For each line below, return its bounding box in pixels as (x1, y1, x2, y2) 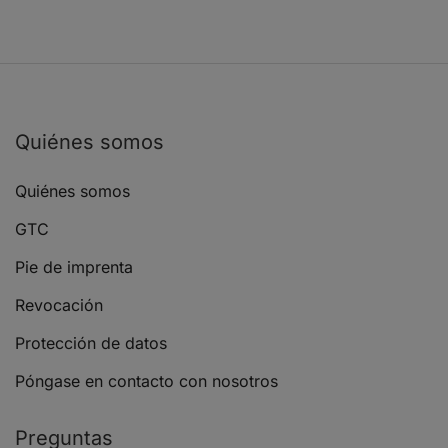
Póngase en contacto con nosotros (15, 371, 278, 392)
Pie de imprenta (15, 257, 133, 278)
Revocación (15, 295, 103, 316)
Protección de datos (15, 333, 167, 354)
